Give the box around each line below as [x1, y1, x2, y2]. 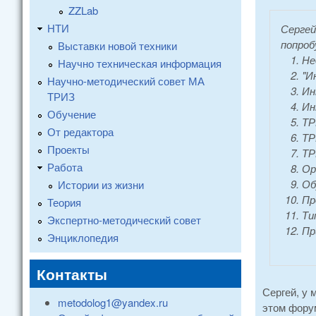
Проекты [47, 141, 90, 157]
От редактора [47, 123, 114, 139]
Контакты [37, 262, 107, 284]
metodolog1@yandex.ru [58, 294, 168, 310]
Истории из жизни [58, 176, 144, 192]
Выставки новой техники [58, 37, 177, 53]
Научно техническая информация [58, 55, 221, 71]
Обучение [47, 106, 96, 121]
